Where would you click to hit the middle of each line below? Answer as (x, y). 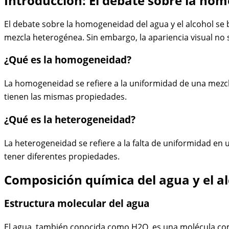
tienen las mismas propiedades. (65, 97)
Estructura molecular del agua (77, 203)
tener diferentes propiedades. (62, 156)
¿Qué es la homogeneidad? (68, 60)
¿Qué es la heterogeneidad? (70, 119)
